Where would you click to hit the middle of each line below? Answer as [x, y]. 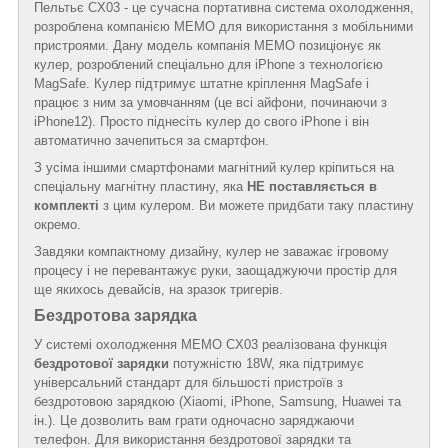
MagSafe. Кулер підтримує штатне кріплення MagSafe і [201, 83]
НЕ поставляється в [310, 186]
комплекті [66, 205]
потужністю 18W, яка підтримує [266, 363]
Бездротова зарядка [115, 315]
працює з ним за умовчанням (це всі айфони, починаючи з [210, 102]
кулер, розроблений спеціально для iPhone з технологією [208, 64]
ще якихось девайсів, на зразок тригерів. [158, 289]
